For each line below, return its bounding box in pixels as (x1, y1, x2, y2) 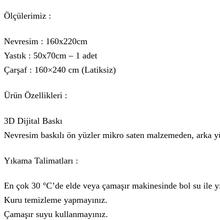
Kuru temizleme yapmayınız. (4, 195, 108, 205)
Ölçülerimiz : (4, 11, 51, 21)
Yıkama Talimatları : (4, 155, 78, 165)
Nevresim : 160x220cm (4, 36, 87, 46)
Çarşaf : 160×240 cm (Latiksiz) (4, 64, 116, 75)
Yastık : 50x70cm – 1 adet (4, 50, 97, 60)
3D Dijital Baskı (4, 115, 62, 126)
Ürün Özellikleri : (4, 90, 67, 100)
